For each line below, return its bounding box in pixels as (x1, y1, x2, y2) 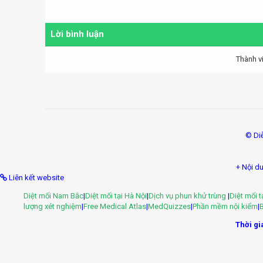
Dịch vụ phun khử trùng (149, 191, 228, 200)
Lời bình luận (50, 29, 104, 39)
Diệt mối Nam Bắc (23, 191, 83, 200)
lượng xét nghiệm (23, 202, 82, 211)
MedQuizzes (148, 202, 191, 211)
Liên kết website (9, 173, 64, 182)
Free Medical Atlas (83, 202, 146, 211)
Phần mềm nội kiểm (193, 202, 258, 211)
